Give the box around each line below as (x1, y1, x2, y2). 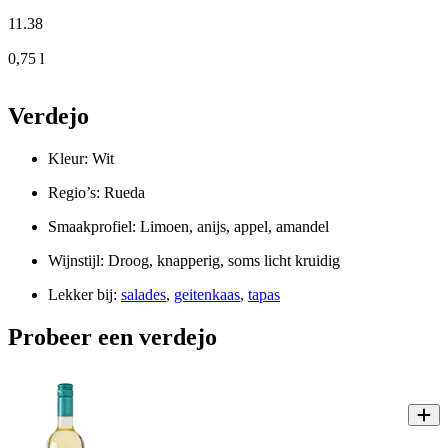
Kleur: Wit (48, 150, 114, 168)
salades (121, 286, 166, 304)
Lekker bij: (48, 286, 121, 304)
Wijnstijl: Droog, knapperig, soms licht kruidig (48, 252, 340, 270)
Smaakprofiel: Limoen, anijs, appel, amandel (48, 218, 329, 236)
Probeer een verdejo (8, 324, 217, 351)
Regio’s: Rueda (48, 184, 145, 202)
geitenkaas (174, 286, 240, 304)
